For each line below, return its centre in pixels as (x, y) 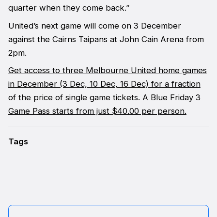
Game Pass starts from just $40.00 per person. (97, 111)
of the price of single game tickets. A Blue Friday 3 (104, 97)
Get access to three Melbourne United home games (107, 70)
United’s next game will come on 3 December (94, 25)
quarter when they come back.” (69, 8)
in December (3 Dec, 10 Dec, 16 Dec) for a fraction (104, 84)
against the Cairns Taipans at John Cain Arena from (106, 39)
